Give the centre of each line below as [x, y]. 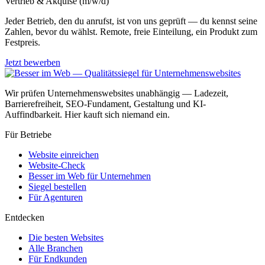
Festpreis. [22, 42]
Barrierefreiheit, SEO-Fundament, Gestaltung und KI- [105, 104]
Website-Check [57, 165]
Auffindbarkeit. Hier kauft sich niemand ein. [87, 114]
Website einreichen [64, 154]
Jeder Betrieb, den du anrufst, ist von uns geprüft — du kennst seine [131, 21]
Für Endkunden [58, 258]
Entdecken [25, 217]
